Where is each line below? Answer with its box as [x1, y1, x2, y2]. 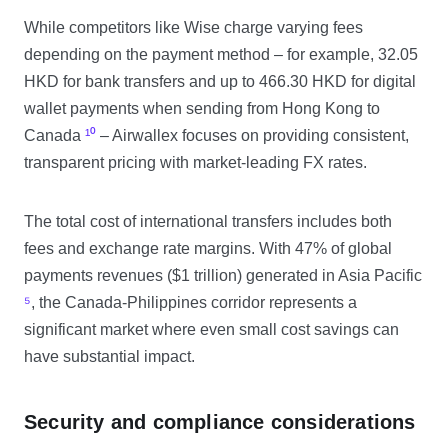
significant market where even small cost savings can [24, 321, 399, 338]
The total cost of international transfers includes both [24, 213, 392, 230]
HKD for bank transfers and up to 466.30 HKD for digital [24, 73, 416, 90]
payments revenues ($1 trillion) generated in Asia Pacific [24, 267, 422, 284]
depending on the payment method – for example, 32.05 [24, 46, 418, 63]
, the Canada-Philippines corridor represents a [31, 294, 357, 311]
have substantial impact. [24, 348, 195, 365]
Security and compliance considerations [24, 411, 416, 433]
